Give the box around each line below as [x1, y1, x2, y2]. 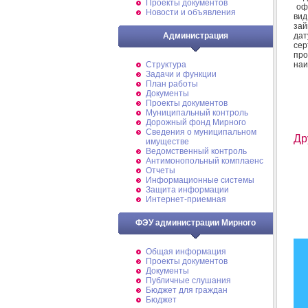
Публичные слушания [146, 276, 231, 285]
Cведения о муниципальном [146, 127, 256, 137]
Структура [146, 60, 186, 69]
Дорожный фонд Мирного [146, 118, 246, 127]
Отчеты [146, 166, 175, 175]
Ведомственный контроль [146, 146, 247, 156]
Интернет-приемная [146, 195, 226, 204]
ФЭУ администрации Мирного [135, 218, 256, 228]
